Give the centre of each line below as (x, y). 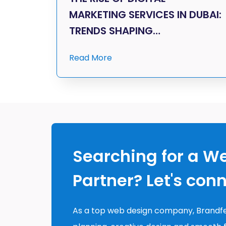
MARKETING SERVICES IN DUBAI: (145, 15)
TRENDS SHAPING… (115, 31)
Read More (91, 58)
